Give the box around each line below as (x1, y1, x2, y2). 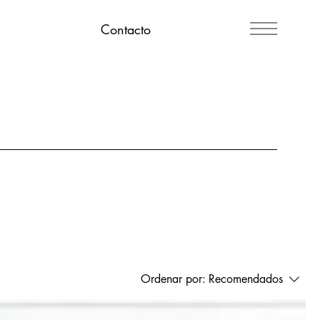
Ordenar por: (141, 271, 206, 286)
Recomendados (209, 271, 283, 286)
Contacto (101, 21, 151, 38)
